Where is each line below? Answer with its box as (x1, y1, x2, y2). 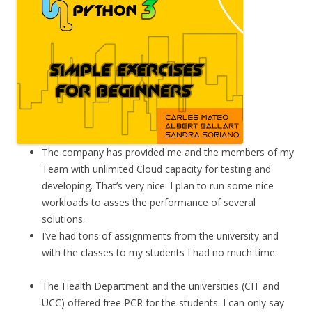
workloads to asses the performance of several (42, 195, 256, 209)
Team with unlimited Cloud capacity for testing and (42, 162, 271, 175)
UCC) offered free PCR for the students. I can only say (42, 295, 284, 309)
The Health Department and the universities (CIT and (42, 279, 279, 292)
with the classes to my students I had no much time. (42, 245, 277, 259)
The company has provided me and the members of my (42, 145, 294, 159)
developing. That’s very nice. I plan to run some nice (42, 178, 274, 192)
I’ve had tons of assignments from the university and (42, 228, 279, 242)
